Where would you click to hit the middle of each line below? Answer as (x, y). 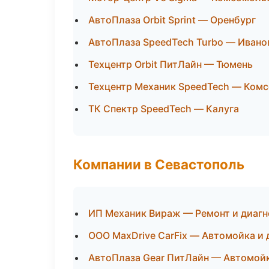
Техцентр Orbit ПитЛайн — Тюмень (171, 64)
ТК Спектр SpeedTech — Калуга (164, 109)
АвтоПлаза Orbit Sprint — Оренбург (172, 20)
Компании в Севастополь (159, 164)
